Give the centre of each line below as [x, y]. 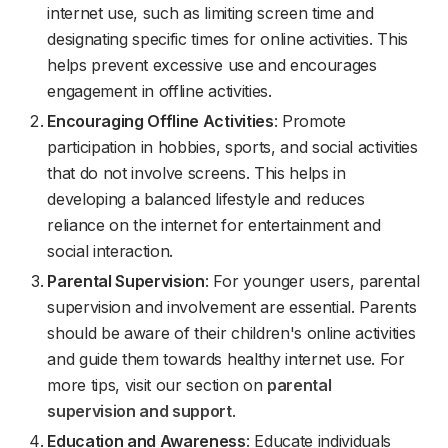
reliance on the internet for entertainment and [214, 225]
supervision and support [139, 411]
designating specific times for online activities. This [227, 39]
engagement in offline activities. [159, 91]
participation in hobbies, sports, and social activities [232, 147]
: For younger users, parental [312, 281]
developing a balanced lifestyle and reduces [206, 199]
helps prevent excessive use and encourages [212, 65]
